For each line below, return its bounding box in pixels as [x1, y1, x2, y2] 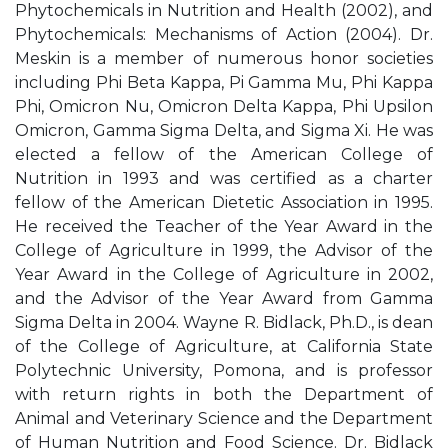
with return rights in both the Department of [15, 385, 433, 404]
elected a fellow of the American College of [15, 145, 433, 164]
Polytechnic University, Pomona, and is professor [15, 361, 433, 380]
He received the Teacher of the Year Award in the [15, 217, 433, 236]
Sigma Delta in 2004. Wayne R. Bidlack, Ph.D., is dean [15, 313, 433, 332]
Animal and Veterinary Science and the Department [15, 409, 433, 428]
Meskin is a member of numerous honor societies [15, 49, 433, 68]
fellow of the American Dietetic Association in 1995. [15, 193, 433, 212]
